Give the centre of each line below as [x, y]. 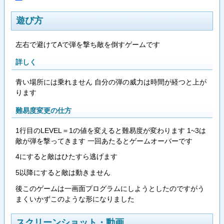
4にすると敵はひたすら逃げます [66, 157]
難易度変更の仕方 [43, 110]
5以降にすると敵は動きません [63, 173]
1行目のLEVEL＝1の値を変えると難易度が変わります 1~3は [110, 130]
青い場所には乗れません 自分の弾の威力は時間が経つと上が [111, 82]
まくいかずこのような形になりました [75, 199]
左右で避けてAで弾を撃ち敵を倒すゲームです [87, 44]
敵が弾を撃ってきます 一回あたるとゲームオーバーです [104, 141]
